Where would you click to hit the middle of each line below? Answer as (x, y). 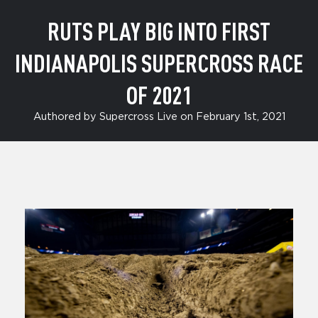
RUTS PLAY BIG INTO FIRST (159, 31)
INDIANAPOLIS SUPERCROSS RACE (159, 63)
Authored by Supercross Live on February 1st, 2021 (159, 117)
